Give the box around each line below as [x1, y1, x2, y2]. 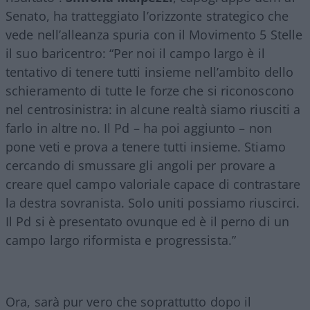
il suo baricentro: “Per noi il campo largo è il [6, 44, 265, 62]
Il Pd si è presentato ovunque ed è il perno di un [6, 212, 289, 230]
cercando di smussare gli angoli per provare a [6, 156, 276, 174]
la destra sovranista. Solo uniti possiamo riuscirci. [6, 194, 300, 211]
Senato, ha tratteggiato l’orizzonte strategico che [6, 7, 289, 24]
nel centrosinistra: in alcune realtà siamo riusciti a [6, 100, 301, 118]
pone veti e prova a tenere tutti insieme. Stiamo [6, 138, 286, 155]
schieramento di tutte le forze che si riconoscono [6, 82, 294, 99]
